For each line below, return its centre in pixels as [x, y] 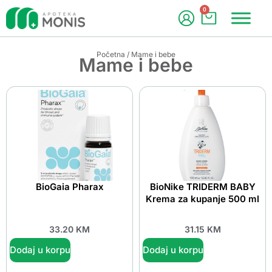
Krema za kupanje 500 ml [202, 199]
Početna [111, 54]
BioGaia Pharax [70, 187]
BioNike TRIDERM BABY [202, 187]
